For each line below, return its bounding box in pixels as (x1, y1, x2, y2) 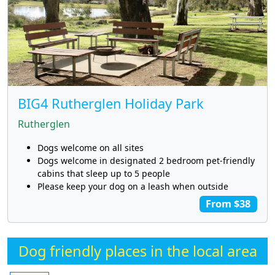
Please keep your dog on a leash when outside (37, 180, 228, 193)
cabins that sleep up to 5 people (37, 168, 170, 180)
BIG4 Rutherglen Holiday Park (18, 95, 204, 113)
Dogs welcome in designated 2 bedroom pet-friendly (37, 155, 255, 167)
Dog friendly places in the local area (18, 241, 257, 261)
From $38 (206, 197, 251, 211)
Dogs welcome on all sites (37, 142, 144, 154)
